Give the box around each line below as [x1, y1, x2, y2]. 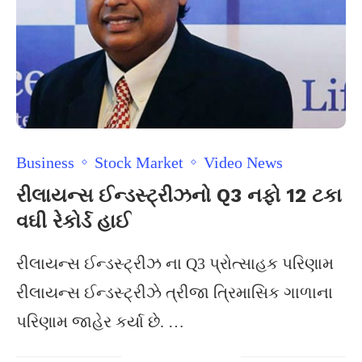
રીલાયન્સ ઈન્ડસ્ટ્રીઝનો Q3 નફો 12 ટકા [16, 184, 342, 207]
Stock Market [95, 154, 183, 171]
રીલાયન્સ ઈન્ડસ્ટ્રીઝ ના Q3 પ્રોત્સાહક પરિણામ [16, 255, 334, 272]
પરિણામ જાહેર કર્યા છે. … [16, 313, 184, 330]
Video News [204, 154, 283, 171]
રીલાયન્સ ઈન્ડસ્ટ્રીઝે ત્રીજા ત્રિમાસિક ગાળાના [16, 284, 333, 301]
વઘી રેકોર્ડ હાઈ [16, 210, 131, 233]
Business [16, 154, 74, 171]
